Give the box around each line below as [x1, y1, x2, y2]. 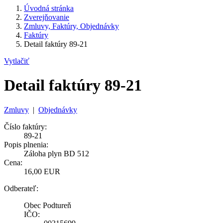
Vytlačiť [4, 56, 29, 65]
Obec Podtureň [24, 201, 71, 210]
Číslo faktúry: [4, 122, 47, 131]
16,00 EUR [24, 167, 60, 176]
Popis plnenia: [4, 140, 48, 149]
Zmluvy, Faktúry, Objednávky [24, 21, 119, 30]
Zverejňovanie [24, 12, 69, 21]
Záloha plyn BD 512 [24, 149, 89, 158]
